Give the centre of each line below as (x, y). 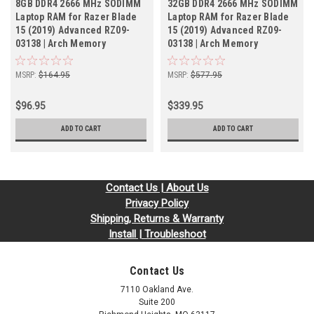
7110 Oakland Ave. (157, 290)
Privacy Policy (157, 204)
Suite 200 (157, 302)
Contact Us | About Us (157, 188)
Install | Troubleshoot (157, 234)
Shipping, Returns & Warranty (157, 219)
